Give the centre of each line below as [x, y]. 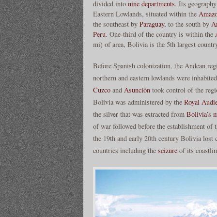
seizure [168, 151]
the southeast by [116, 24]
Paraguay [152, 24]
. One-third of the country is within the [160, 34]
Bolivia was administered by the [139, 102]
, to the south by [188, 24]
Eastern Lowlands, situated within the [146, 14]
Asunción [137, 90]
